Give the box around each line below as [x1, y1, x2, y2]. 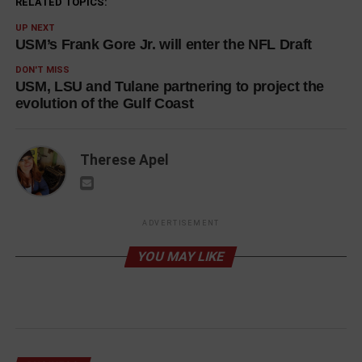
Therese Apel [79, 152, 169, 169]
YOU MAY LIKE [136, 249, 227, 265]
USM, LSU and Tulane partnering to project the [15, 78, 324, 95]
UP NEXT [15, 23, 55, 34]
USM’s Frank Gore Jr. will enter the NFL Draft [15, 36, 312, 53]
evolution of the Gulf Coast [15, 95, 194, 112]
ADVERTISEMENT [141, 219, 221, 228]
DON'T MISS [15, 65, 69, 76]
